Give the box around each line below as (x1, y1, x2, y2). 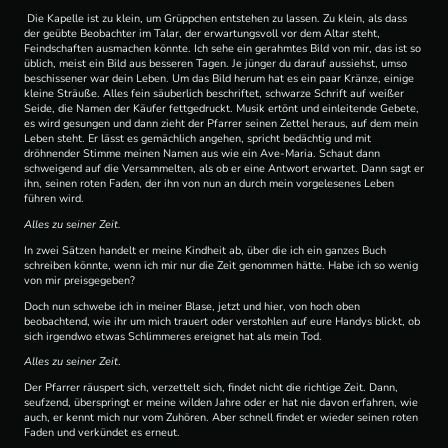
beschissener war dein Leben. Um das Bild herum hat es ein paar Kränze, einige (24, 71, 414, 87)
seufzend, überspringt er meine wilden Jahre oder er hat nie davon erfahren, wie (24, 395, 418, 411)
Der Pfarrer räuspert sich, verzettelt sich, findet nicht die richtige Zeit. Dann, (24, 380, 398, 396)
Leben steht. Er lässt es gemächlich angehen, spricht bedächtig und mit (24, 131, 371, 147)
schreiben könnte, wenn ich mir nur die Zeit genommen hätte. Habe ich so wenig (24, 257, 418, 273)
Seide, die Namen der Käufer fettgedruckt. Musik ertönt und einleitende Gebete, (24, 101, 419, 117)
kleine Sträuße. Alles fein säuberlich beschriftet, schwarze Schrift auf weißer (24, 86, 404, 102)
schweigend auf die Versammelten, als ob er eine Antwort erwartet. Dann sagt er (24, 161, 424, 177)
